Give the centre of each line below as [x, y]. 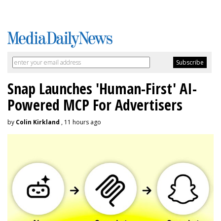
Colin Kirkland [38, 122]
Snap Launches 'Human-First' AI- [102, 88]
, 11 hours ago [80, 122]
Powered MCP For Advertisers [95, 105]
